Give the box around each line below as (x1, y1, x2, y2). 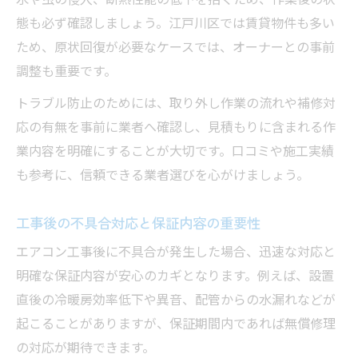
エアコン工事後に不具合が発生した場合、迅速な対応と (16, 242, 336, 265)
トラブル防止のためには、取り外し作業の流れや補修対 (16, 93, 336, 116)
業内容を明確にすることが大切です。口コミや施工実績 (16, 141, 334, 164)
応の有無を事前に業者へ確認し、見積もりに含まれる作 (16, 117, 336, 140)
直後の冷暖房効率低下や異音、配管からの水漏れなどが (16, 290, 336, 312)
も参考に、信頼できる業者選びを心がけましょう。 (16, 165, 309, 188)
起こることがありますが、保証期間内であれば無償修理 (16, 314, 336, 336)
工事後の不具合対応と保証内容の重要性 (16, 213, 261, 233)
